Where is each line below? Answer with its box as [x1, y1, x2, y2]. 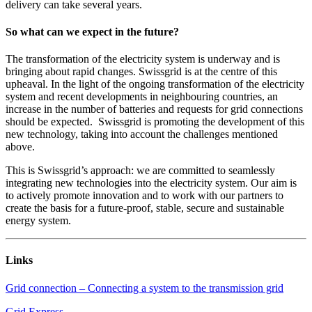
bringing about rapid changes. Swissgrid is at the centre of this [6, 65, 277, 78]
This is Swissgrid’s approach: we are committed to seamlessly [6, 164, 275, 177]
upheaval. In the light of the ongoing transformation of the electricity [6, 78, 304, 91]
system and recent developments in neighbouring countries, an [6, 91, 278, 103]
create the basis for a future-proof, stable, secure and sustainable [6, 202, 284, 214]
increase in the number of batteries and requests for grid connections [6, 103, 303, 116]
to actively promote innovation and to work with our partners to [6, 189, 283, 202]
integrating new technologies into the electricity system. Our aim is [6, 177, 297, 189]
